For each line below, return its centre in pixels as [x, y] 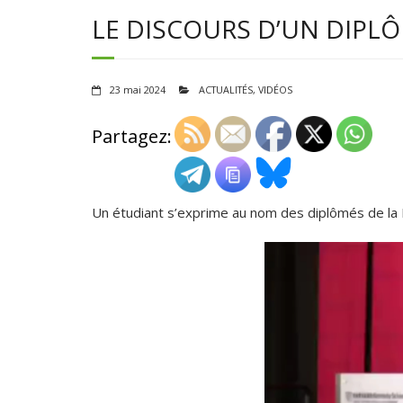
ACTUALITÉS [226, 90]
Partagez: [132, 137]
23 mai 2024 [138, 90]
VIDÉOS [275, 90]
